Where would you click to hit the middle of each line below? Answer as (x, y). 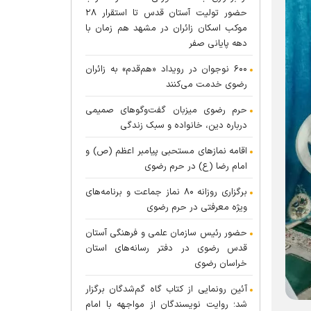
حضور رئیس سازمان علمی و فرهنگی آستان (166, 233)
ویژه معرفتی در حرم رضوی (197, 208)
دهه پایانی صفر (218, 44)
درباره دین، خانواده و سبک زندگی (184, 126)
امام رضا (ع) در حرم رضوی (196, 167)
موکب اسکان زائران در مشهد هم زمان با (166, 28)
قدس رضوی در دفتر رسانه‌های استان (166, 249)
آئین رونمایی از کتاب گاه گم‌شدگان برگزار (166, 289)
